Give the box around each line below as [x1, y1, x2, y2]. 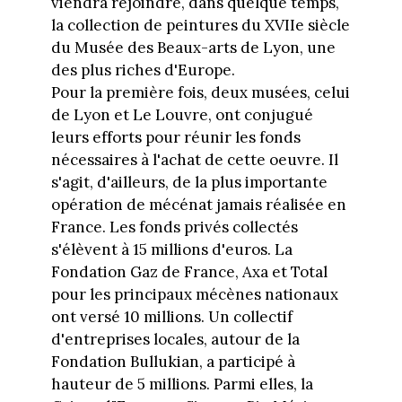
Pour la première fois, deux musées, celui [50, 82, 350, 102]
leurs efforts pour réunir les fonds [50, 127, 301, 147]
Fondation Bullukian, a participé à [50, 351, 295, 371]
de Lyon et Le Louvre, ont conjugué [50, 104, 313, 125]
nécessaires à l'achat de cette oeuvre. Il [50, 149, 338, 170]
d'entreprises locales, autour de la [50, 328, 300, 349]
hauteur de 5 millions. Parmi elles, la [50, 373, 313, 394]
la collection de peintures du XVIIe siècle [50, 14, 350, 35]
